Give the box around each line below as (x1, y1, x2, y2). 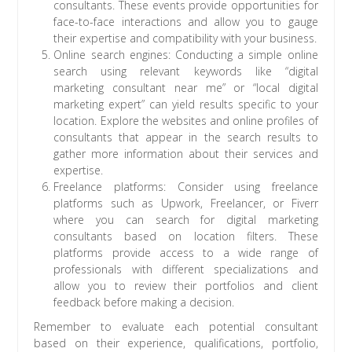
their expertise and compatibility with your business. (53, 31, 317, 46)
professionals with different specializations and (53, 262, 318, 277)
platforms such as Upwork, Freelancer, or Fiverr (53, 196, 318, 211)
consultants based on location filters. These (53, 229, 318, 244)
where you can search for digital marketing (53, 212, 318, 228)
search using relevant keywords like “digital (53, 64, 318, 79)
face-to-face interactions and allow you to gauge (53, 14, 318, 30)
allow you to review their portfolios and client (53, 278, 318, 294)
